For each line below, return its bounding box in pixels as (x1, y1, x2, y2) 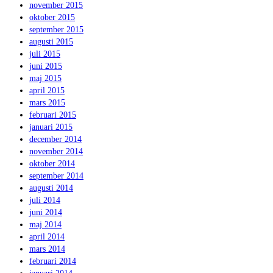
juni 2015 (29, 62, 62, 71)
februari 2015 (29, 110, 76, 119)
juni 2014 (29, 208, 62, 217)
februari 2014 (29, 257, 76, 266)
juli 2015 (29, 49, 60, 58)
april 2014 (29, 232, 65, 241)
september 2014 (29, 171, 83, 180)
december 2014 (29, 135, 82, 144)
